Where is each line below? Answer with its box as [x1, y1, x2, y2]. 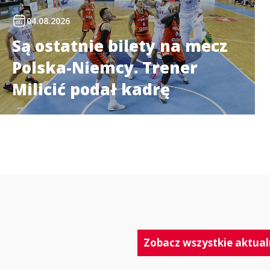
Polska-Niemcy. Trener [11, 57, 198, 78]
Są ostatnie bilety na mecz [11, 35, 228, 57]
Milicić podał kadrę [11, 78, 170, 100]
